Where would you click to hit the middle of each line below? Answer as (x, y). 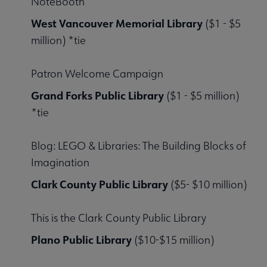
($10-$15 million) (173, 240)
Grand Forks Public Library (97, 96)
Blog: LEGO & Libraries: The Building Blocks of (139, 146)
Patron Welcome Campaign (97, 74)
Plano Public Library (81, 240)
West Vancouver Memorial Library (117, 24)
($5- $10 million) (207, 185)
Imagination (60, 163)
